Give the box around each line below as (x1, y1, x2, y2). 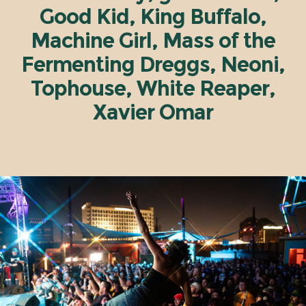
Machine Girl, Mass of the (31, 28, 275, 54)
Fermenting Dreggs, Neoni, (21, 52, 285, 78)
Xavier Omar (93, 100, 213, 126)
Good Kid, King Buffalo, (40, 4, 266, 30)
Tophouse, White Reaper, (31, 76, 275, 102)
